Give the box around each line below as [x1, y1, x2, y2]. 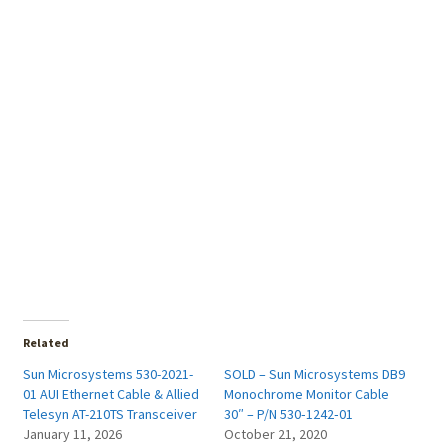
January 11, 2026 [22, 425, 122, 444]
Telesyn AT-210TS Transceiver [22, 405, 197, 424]
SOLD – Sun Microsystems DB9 [224, 365, 405, 384]
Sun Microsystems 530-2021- [22, 365, 193, 384]
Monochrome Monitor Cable [224, 385, 389, 404]
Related [22, 335, 69, 351]
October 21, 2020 [224, 425, 327, 444]
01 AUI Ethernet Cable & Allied [22, 385, 199, 404]
